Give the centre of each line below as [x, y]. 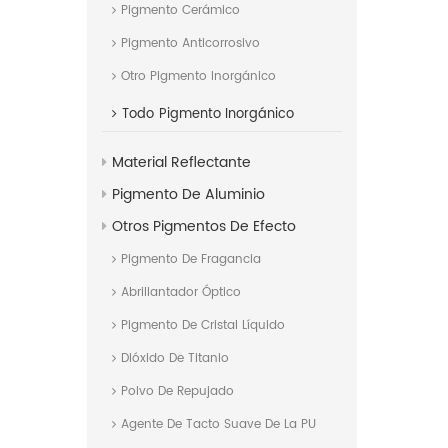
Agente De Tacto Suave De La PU [218, 425]
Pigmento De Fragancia [191, 260]
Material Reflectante [181, 163]
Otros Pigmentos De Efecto [204, 227]
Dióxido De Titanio [175, 359]
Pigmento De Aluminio [188, 195]
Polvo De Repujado [177, 392]
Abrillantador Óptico [181, 293]
